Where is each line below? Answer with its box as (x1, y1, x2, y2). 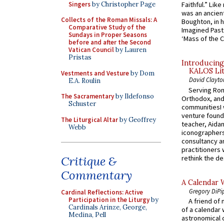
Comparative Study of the (68, 23, 145, 31)
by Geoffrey (118, 115, 156, 124)
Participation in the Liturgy (68, 195, 149, 204)
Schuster (68, 99, 96, 108)
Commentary (61, 167, 132, 183)
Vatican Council (68, 45, 114, 54)
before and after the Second (68, 38, 151, 46)
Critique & (61, 153, 116, 169)
